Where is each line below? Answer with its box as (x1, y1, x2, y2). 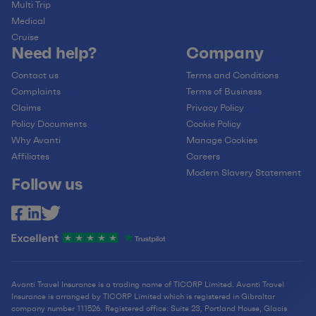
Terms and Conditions (186, 70, 279, 81)
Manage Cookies (186, 135, 258, 146)
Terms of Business (186, 86, 262, 97)
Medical (11, 16, 45, 27)
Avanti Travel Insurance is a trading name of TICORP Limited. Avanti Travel (11, 279, 284, 289)
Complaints (11, 86, 61, 97)
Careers (186, 151, 221, 162)
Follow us (11, 174, 83, 195)
